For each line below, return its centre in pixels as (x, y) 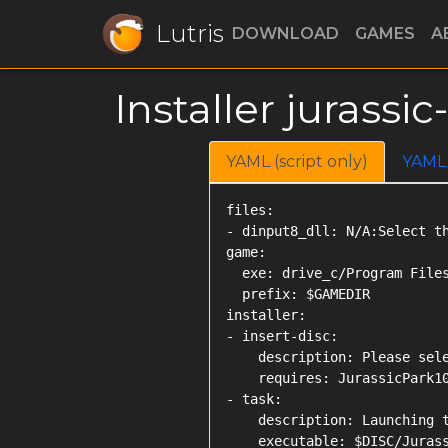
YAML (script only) (297, 161)
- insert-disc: (282, 336)
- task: (254, 399)
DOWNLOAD (285, 33)
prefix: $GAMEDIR (298, 294)
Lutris (190, 33)
